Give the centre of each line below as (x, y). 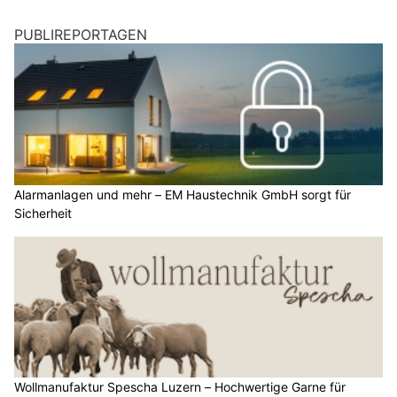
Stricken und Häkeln (73, 363)
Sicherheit (43, 170)
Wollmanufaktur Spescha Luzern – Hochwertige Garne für (180, 345)
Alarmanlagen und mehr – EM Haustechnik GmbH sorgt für (183, 152)
